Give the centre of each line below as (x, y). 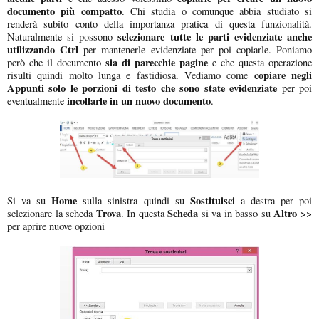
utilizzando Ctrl (43, 49)
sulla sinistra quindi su (134, 200)
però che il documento (56, 62)
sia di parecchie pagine (157, 62)
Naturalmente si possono (63, 36)
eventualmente (36, 100)
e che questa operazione (260, 62)
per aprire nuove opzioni (56, 226)
